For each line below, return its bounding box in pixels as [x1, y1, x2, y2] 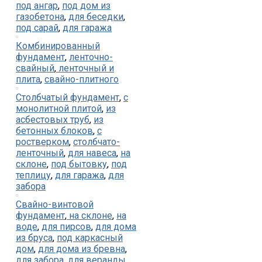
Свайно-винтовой [16, 198, 94, 210]
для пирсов [42, 220, 91, 232]
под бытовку [51, 158, 107, 170]
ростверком [16, 136, 69, 147]
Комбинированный [16, 40, 100, 51]
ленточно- [69, 51, 113, 63]
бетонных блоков [16, 125, 93, 136]
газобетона [16, 11, 64, 22]
